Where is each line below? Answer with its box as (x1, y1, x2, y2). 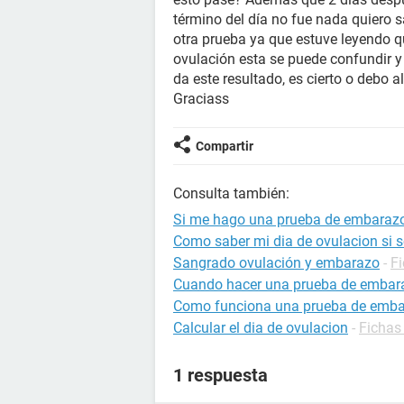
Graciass (173, 90, 229, 107)
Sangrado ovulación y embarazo (173, 254, 380, 271)
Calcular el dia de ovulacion (173, 319, 348, 336)
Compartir (196, 139, 253, 153)
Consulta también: (173, 185, 289, 202)
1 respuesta (173, 364, 268, 386)
